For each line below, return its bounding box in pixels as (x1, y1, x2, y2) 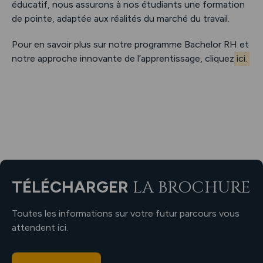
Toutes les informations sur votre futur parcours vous (12, 207, 240, 219)
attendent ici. (12, 221, 68, 233)
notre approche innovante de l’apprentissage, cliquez (12, 52, 234, 64)
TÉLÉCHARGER (12, 176, 133, 197)
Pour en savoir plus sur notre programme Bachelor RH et (12, 38, 249, 50)
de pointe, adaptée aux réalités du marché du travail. (12, 12, 230, 24)
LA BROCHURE (133, 176, 251, 198)
